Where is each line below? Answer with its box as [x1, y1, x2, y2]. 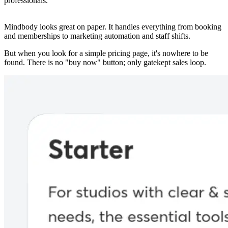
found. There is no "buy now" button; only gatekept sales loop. [4, 58, 206, 67]
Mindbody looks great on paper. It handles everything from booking [4, 22, 221, 31]
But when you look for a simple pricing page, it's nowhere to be [4, 48, 208, 58]
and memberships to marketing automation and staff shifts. [4, 31, 190, 40]
